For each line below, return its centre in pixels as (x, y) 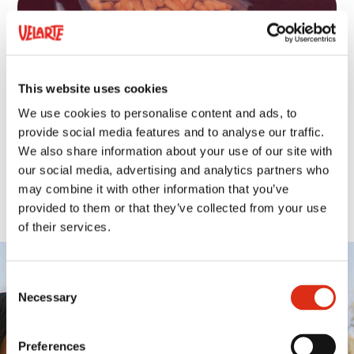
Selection (30, 300)
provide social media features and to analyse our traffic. (171, 132)
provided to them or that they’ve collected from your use (172, 208)
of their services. (64, 227)
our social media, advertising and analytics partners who (173, 170)
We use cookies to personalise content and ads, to (158, 113)
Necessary (47, 297)
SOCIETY (177, 332)
